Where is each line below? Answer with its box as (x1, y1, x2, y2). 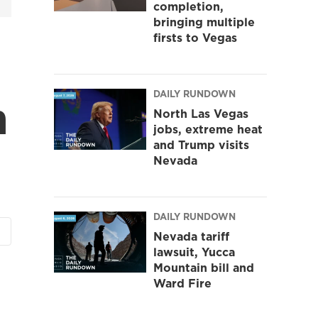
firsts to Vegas (153, 29, 237, 45)
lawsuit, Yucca (153, 243, 235, 260)
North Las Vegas (153, 105, 248, 121)
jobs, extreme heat (153, 121, 263, 137)
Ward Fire (153, 275, 212, 291)
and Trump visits (153, 136, 249, 153)
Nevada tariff (153, 228, 229, 244)
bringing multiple (153, 13, 255, 30)
